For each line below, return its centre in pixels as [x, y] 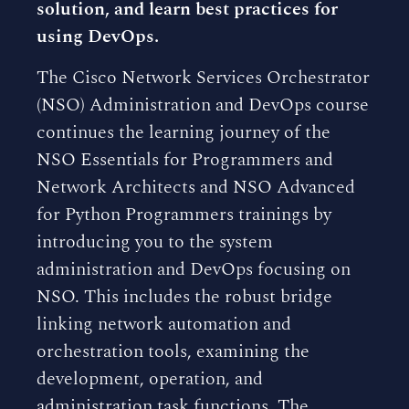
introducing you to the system [155, 242]
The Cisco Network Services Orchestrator [203, 78]
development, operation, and [150, 379]
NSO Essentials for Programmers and [185, 160]
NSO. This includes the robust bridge [184, 297]
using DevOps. [98, 37]
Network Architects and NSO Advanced [196, 187]
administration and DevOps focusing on [194, 269]
